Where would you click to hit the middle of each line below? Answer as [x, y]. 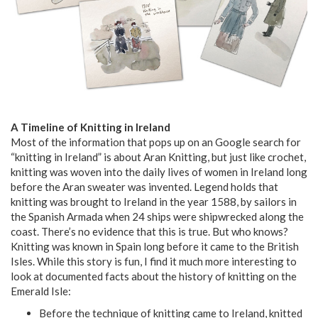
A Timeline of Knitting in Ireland [91, 127]
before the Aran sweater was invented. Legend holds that [144, 186]
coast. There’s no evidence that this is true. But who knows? [149, 231]
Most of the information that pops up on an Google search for [156, 142]
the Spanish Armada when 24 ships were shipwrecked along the [157, 216]
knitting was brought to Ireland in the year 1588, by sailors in [154, 201]
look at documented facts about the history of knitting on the [154, 276]
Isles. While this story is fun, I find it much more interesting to [154, 261]
